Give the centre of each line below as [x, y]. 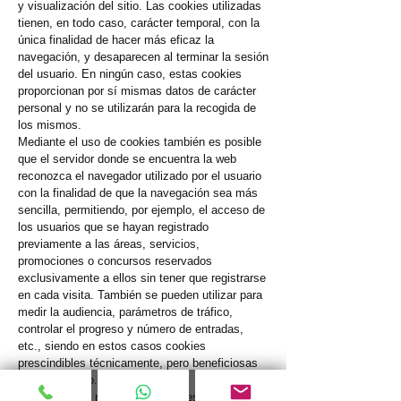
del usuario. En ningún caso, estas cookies [130, 74]
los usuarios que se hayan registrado [113, 227]
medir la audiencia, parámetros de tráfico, [125, 312]
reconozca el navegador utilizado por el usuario [140, 176]
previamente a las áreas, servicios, [109, 244]
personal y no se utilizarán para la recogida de [137, 108]
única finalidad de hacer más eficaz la [116, 40]
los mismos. [50, 125]
